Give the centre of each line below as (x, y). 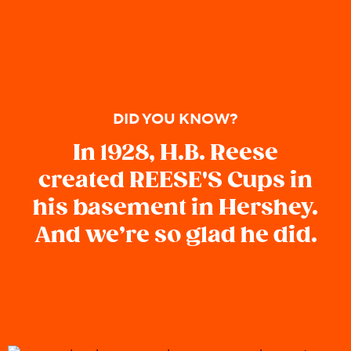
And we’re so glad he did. (175, 236)
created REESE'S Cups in (175, 181)
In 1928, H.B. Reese (175, 154)
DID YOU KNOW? (175, 119)
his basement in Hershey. (175, 208)
